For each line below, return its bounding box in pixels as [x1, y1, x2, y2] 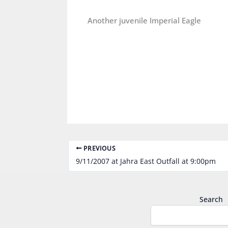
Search [199, 194, 223, 204]
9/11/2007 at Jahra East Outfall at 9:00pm [76, 156, 216, 166]
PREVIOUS [81, 144, 116, 152]
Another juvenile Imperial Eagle [88, 15, 201, 25]
